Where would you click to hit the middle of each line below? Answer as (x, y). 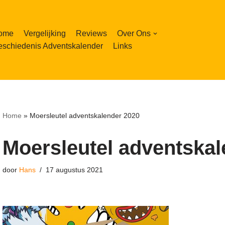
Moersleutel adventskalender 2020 (85, 115)
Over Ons (134, 34)
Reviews (91, 34)
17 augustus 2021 (74, 170)
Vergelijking (45, 34)
